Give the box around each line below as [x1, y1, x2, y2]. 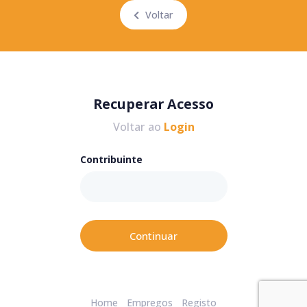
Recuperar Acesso [93, 95, 214, 114]
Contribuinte [79, 153, 143, 166]
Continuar [130, 229, 177, 243]
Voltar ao [112, 119, 164, 134]
